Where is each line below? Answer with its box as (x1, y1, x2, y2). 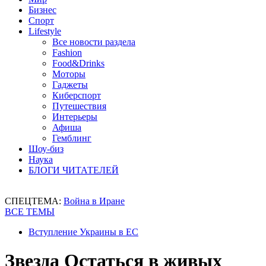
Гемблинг (52, 133, 91, 143)
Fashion (52, 47, 82, 58)
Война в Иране (64, 196, 125, 206)
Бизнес (28, 5, 56, 15)
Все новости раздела (52, 37, 135, 47)
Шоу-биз (28, 144, 64, 154)
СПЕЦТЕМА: (5, 196, 64, 206)
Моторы (52, 69, 85, 79)
